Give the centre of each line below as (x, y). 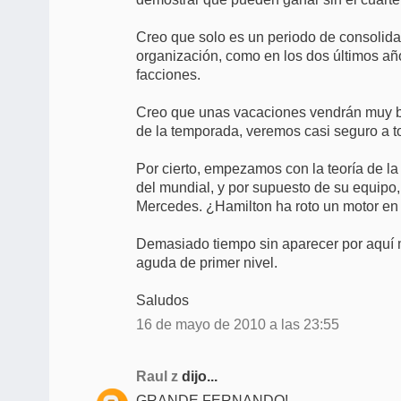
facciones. (168, 74)
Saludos (162, 300)
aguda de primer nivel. (207, 262)
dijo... (198, 376)
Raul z (157, 376)
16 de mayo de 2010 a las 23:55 (238, 324)
